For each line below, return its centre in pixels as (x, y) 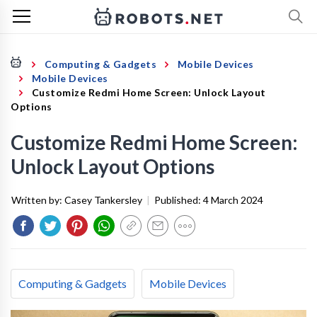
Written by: (38, 200)
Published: (179, 200)
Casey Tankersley (103, 200)
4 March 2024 (233, 200)
